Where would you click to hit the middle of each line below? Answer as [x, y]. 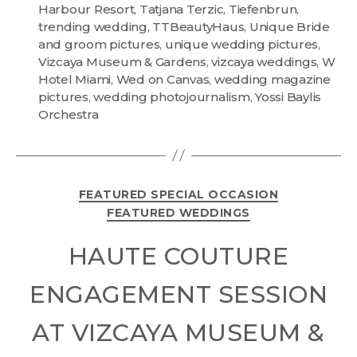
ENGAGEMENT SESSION [178, 294]
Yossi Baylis [288, 96]
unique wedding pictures [241, 44]
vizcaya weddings [264, 61]
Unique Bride [289, 26]
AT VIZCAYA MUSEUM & [178, 332]
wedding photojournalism [172, 96]
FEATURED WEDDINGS [178, 213]
